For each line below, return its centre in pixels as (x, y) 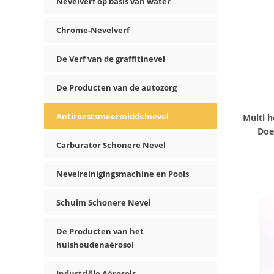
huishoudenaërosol (95, 245)
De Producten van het (100, 231)
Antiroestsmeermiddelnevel (113, 116)
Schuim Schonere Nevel (104, 202)
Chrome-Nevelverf (93, 30)
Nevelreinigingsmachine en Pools (123, 174)
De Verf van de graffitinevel (111, 59)
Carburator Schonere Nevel (111, 145)
